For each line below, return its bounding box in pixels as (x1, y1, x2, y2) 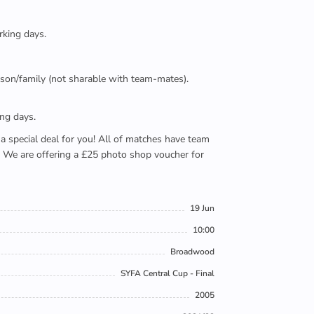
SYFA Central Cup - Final (121, 268, 214, 279)
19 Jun (190, 203, 214, 214)
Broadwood (170, 246, 214, 257)
